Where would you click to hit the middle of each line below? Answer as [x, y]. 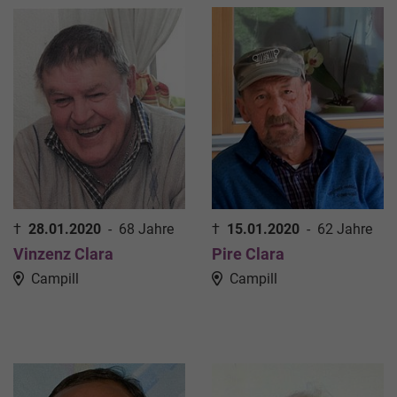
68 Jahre [146, 230]
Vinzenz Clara [63, 254]
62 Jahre [345, 230]
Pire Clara [248, 254]
